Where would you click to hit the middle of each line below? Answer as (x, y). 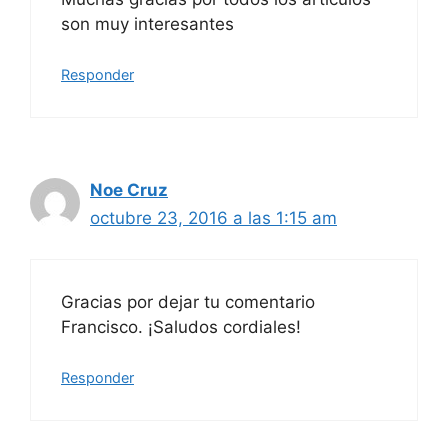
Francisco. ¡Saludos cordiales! (181, 326)
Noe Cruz (129, 190)
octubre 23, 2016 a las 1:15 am (213, 218)
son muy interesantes (147, 23)
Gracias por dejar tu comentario (188, 301)
